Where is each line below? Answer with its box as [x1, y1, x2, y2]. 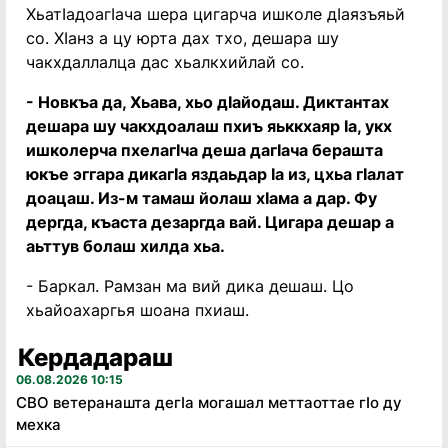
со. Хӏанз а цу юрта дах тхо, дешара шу [26, 28, 339, 48]
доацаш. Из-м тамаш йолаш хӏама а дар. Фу [26, 188, 377, 208]
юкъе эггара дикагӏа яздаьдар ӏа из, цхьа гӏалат [26, 164, 404, 184]
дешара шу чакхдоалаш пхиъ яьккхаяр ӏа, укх [26, 116, 392, 136]
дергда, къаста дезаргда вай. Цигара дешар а [26, 212, 394, 232]
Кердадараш [18, 343, 173, 372]
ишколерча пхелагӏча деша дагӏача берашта [26, 140, 383, 160]
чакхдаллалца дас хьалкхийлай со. [26, 52, 304, 72]
